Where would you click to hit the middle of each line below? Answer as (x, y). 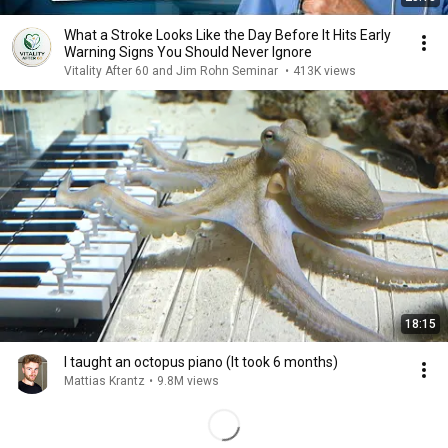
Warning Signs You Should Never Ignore (188, 52)
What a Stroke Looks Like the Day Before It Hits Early (212, 35)
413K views (324, 71)
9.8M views (188, 381)
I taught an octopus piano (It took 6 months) (201, 362)
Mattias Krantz (104, 381)
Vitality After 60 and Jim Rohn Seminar (172, 71)
